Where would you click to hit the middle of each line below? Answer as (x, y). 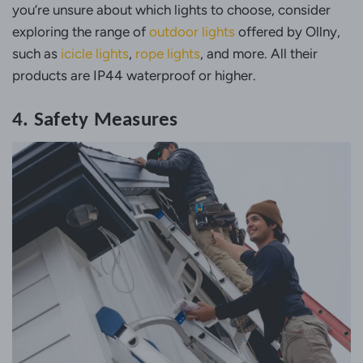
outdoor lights (192, 32)
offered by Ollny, (288, 32)
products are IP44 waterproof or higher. (134, 76)
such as (36, 54)
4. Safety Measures (95, 119)
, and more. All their (259, 54)
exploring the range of (81, 32)
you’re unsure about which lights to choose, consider (171, 10)
